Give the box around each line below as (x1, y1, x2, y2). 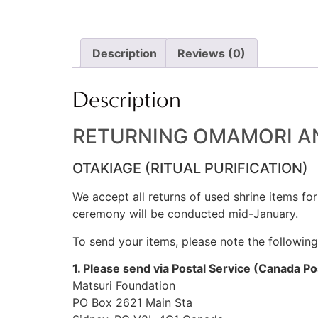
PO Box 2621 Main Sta (72, 295, 192, 310)
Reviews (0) (177, 46, 246, 61)
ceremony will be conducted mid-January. (72, 207, 298, 221)
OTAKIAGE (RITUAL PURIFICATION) (72, 160, 308, 177)
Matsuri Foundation (72, 278, 175, 293)
